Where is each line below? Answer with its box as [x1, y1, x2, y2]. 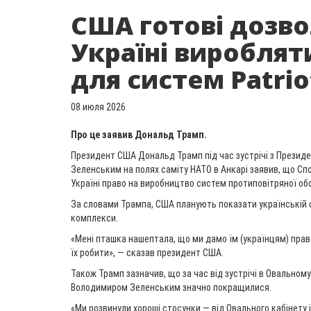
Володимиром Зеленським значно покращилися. [71, 282, 271, 293]
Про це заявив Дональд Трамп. [71, 129, 207, 140]
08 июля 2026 [71, 101, 126, 112]
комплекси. [71, 212, 118, 224]
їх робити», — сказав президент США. [71, 247, 224, 258]
